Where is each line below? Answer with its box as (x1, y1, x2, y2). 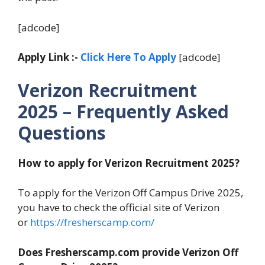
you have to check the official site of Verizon (18, 201, 219, 215)
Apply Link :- (18, 50, 78, 64)
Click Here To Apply (80, 50, 176, 64)
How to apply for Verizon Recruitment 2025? (18, 156, 240, 170)
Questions (18, 120, 106, 145)
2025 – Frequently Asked (18, 99, 229, 124)
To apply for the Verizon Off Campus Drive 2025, (18, 186, 243, 200)
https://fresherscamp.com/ (30, 215, 154, 230)
